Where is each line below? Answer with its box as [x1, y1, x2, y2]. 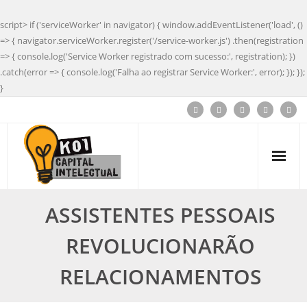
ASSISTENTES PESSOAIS [45, 201, 275, 229]
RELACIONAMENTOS [59, 262, 262, 291]
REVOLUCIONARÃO [66, 232, 255, 260]
